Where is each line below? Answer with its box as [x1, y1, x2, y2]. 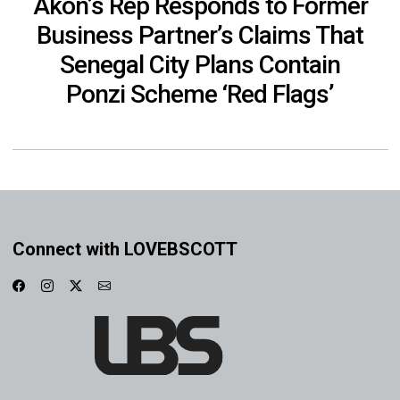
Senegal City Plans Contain [60, 49, 340, 79]
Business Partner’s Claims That [37, 20, 363, 50]
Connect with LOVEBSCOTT [12, 237, 237, 260]
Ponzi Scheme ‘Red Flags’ [66, 79, 334, 109]
